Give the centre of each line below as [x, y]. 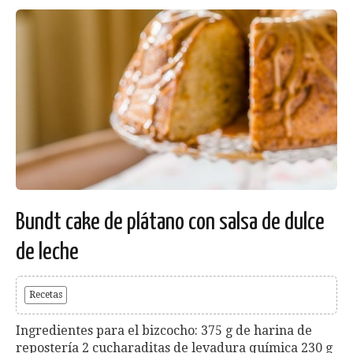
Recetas [46, 295]
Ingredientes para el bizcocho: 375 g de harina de [164, 331]
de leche [47, 253]
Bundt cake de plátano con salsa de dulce [170, 223]
